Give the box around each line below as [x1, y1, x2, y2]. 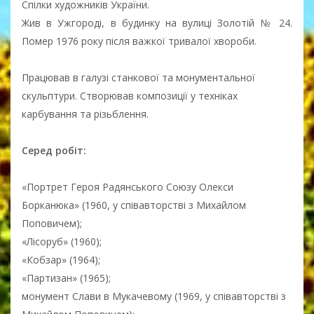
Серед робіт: [22, 143, 86, 157]
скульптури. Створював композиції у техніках [22, 88, 238, 102]
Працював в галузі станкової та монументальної [22, 70, 255, 84]
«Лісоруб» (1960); [22, 234, 102, 248]
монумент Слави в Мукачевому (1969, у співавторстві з [22, 289, 286, 303]
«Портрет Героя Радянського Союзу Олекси [22, 179, 233, 193]
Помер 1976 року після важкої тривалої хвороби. [22, 34, 257, 48]
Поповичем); [22, 216, 82, 230]
